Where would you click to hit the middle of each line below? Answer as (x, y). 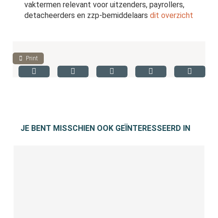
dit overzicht (172, 16)
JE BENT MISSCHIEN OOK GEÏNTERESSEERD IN (106, 128)
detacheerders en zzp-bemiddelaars (86, 16)
